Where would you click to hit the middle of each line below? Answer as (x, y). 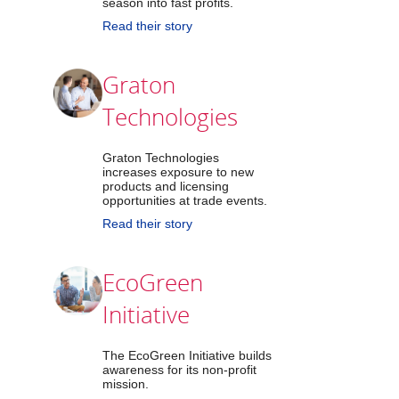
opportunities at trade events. (184, 200)
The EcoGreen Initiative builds (187, 355)
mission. (125, 384)
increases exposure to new (178, 172)
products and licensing (165, 186)
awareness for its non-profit (179, 370)
